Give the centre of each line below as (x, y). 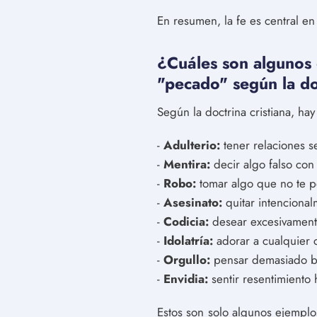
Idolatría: (188, 240)
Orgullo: (187, 259)
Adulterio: (192, 145)
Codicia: (186, 221)
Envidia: (186, 278)
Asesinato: (193, 202)
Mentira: (187, 164)
